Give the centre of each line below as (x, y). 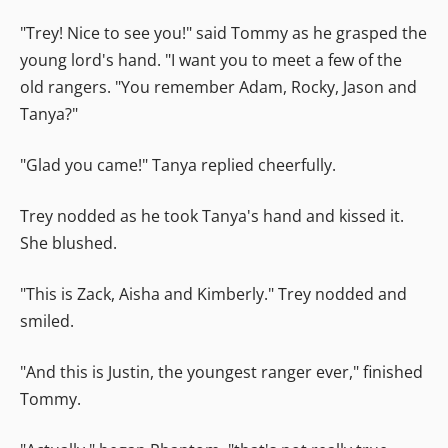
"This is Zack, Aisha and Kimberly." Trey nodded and (213, 293)
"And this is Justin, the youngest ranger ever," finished (221, 371)
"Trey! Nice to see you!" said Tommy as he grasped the (223, 32)
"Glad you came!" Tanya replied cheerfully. (178, 164)
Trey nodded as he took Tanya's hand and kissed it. (212, 215)
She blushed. (68, 242)
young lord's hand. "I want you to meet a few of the (211, 59)
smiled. (47, 320)
